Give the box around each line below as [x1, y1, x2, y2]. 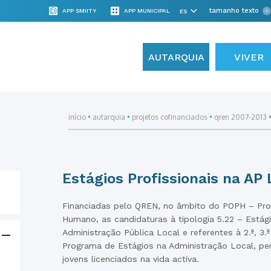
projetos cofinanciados [131, 109, 207, 125]
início [68, 109, 86, 125]
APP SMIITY [62, 7, 96, 14]
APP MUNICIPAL [124, 7, 170, 14]
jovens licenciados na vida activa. [62, 254, 199, 264]
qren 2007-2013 [214, 109, 267, 125]
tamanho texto [209, 7, 259, 15]
